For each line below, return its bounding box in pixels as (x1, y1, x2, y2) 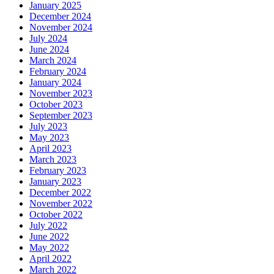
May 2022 (29, 242, 69, 253)
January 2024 (29, 77, 81, 88)
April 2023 (29, 143, 72, 154)
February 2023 (29, 165, 86, 176)
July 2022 (29, 220, 67, 231)
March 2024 (29, 55, 76, 66)
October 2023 (29, 99, 83, 110)
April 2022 (29, 253, 72, 264)
